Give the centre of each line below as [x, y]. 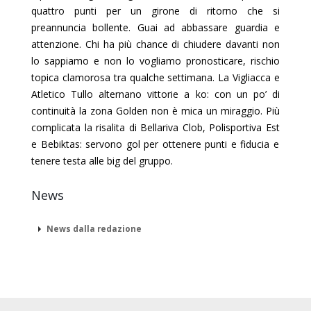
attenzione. [56, 44]
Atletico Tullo [62, 94]
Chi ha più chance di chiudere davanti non [182, 44]
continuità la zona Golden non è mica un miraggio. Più [155, 110]
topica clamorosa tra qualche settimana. [125, 77]
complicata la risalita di [86, 127]
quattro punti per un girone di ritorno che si [155, 10]
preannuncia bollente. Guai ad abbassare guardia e [155, 27]
